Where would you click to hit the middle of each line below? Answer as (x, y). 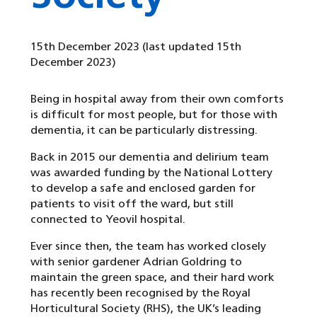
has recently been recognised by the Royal (140, 293)
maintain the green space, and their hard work (152, 277)
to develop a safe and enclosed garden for (143, 188)
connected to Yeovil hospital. (108, 219)
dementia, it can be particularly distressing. (144, 130)
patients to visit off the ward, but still (132, 204)
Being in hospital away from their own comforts (157, 99)
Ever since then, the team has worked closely (148, 246)
